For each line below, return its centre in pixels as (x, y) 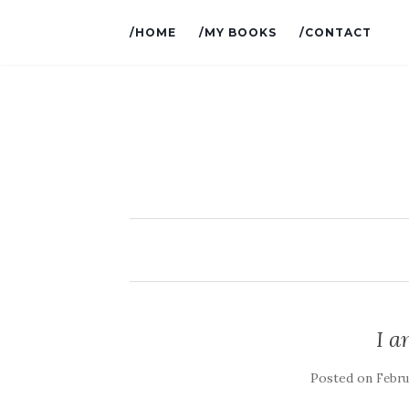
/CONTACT (336, 32)
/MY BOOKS (238, 32)
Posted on (344, 378)
